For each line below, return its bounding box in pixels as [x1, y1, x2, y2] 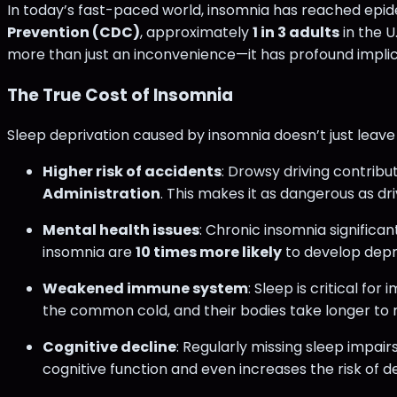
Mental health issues [43, 220, 199, 241]
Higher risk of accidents [43, 161, 222, 183]
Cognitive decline [43, 337, 176, 358]
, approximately [140, 21, 253, 43]
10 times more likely [136, 242, 282, 263]
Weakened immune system [43, 278, 248, 300]
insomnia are [43, 242, 136, 263]
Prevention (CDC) [7, 21, 140, 43]
